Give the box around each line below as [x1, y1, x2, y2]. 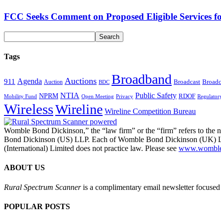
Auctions [65, 76, 97, 86]
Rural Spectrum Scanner [4, 183, 81, 191]
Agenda [17, 77, 42, 86]
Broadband [111, 72, 172, 87]
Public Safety [135, 91, 177, 100]
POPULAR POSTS [4, 202, 70, 211]
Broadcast [174, 78, 200, 86]
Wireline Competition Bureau [105, 107, 196, 116]
